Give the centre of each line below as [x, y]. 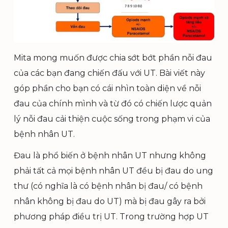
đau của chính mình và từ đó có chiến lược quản [113, 103]
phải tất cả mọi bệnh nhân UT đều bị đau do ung [113, 170]
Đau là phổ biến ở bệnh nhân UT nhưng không [110, 155]
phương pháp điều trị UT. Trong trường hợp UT [111, 216]
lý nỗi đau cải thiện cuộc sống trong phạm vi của [112, 119]
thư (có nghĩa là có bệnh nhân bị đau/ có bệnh [108, 186]
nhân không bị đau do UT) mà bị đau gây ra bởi [110, 201]
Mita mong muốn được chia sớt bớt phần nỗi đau [113, 58]
